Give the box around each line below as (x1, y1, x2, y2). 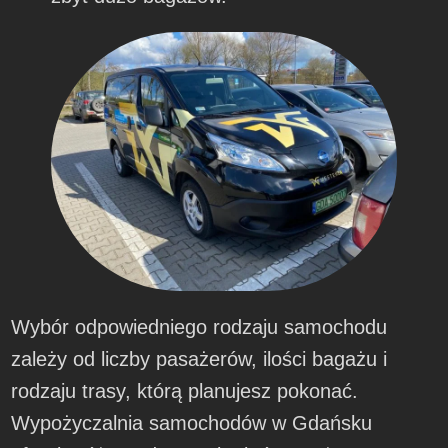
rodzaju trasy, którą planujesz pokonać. (11, 379, 359, 402)
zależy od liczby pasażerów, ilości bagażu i (11, 347, 388, 370)
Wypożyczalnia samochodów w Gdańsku (11, 411, 373, 434)
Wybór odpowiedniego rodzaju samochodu (11, 315, 388, 338)
